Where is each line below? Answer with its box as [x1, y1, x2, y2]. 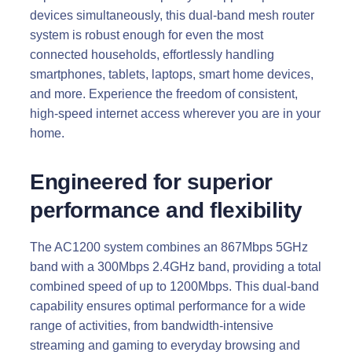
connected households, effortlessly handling [30, 47, 274, 61]
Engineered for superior [30, 169, 273, 194]
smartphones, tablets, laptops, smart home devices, [30, 67, 313, 81]
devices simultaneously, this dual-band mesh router [30, 8, 314, 22]
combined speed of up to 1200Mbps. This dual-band [30, 279, 319, 293]
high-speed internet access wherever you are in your [30, 106, 321, 120]
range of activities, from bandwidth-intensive [30, 318, 273, 332]
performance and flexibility [30, 197, 302, 222]
